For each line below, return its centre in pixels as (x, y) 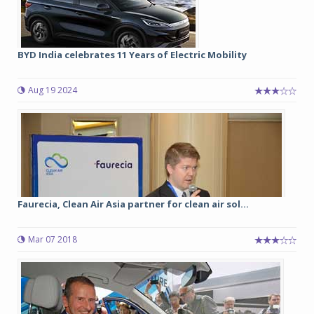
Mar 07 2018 (53, 240)
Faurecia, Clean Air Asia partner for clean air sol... (133, 204)
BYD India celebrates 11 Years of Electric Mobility (132, 55)
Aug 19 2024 (53, 90)
